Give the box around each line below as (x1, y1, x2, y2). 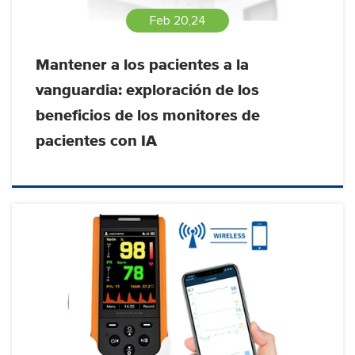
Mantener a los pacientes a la (36, 57, 249, 74)
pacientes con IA (36, 133, 157, 150)
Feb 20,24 (149, 14, 206, 28)
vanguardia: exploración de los (36, 82, 259, 99)
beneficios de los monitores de (36, 108, 260, 124)
